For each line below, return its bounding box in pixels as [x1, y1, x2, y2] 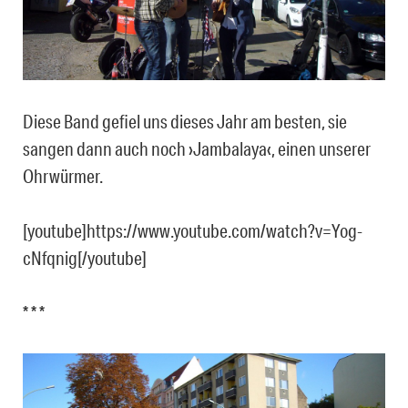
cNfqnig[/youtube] [23, 247, 147, 270]
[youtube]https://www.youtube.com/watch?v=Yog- [23, 219, 362, 242]
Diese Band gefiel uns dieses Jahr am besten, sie [23, 110, 347, 133]
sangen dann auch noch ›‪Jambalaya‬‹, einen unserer [23, 138, 371, 160]
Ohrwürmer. [23, 165, 103, 188]
